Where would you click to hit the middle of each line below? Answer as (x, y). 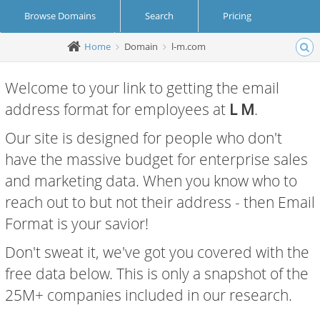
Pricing (237, 16)
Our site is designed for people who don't (144, 138)
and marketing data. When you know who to (151, 181)
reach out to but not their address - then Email (160, 202)
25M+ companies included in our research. (149, 295)
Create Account (57, 48)
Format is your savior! (77, 224)
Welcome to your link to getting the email (142, 88)
